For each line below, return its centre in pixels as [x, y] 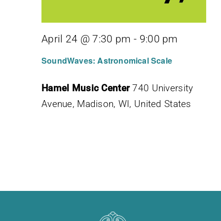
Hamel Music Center [87, 88]
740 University [163, 88]
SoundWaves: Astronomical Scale [107, 60]
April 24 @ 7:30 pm [86, 39]
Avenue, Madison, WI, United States [116, 104]
